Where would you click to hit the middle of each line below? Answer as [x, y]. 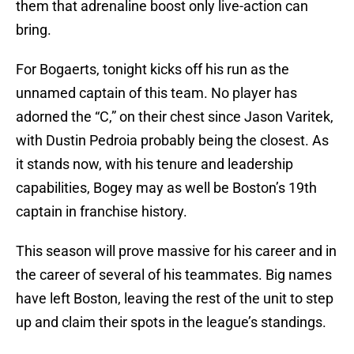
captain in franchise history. [102, 212]
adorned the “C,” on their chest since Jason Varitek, [175, 117]
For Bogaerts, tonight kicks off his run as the [153, 70]
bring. [34, 30]
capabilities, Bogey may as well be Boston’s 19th [166, 188]
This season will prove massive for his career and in [176, 251]
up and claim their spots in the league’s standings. [171, 322]
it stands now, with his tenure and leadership [154, 164]
